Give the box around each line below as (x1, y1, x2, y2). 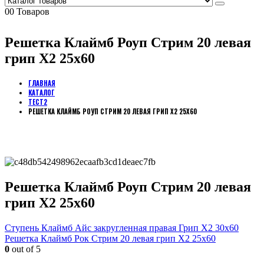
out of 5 (9, 243, 41, 254)
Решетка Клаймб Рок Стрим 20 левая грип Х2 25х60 (5, 233, 216, 243)
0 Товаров (9, 6, 49, 16)
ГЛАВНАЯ (28, 78, 55, 88)
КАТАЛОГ (28, 87, 55, 97)
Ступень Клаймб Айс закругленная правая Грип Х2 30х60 (5, 222, 239, 233)
